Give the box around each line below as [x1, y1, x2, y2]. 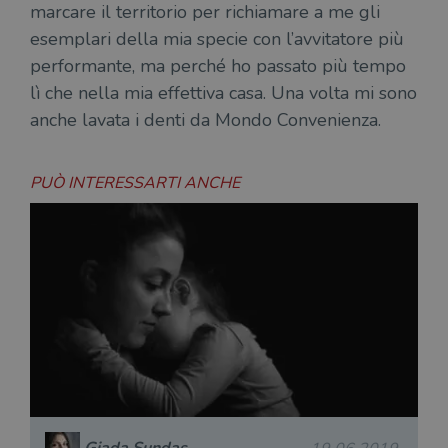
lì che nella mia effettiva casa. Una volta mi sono [30, 81, 417, 105]
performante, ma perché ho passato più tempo [30, 54, 406, 78]
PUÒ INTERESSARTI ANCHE [30, 172, 240, 194]
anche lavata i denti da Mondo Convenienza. [30, 108, 381, 132]
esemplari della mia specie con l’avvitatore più [30, 27, 404, 51]
